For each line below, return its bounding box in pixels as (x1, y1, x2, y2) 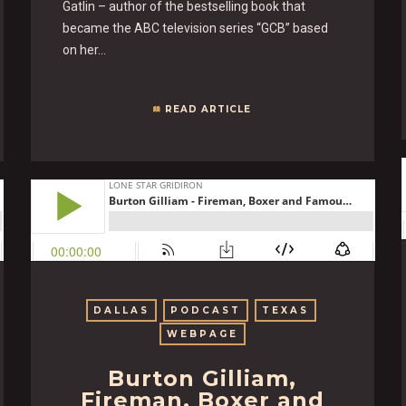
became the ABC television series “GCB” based (62, 20, 328, 35)
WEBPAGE (166, 327, 238, 340)
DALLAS (92, 304, 150, 316)
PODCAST (169, 304, 241, 316)
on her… (62, 42, 106, 57)
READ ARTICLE (165, 102, 252, 115)
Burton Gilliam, (108, 364, 297, 391)
